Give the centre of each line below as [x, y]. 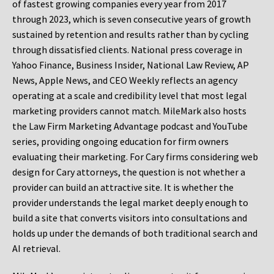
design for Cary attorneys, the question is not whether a [129, 172]
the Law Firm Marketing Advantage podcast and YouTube [130, 126]
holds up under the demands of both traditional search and [135, 233]
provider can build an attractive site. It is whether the [123, 187]
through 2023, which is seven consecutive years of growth [131, 19]
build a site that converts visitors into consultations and [130, 218]
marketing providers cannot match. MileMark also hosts [129, 111]
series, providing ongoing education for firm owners [120, 142]
